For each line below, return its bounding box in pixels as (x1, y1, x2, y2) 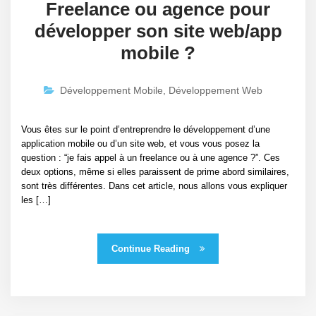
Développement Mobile (59, 85, 163, 97)
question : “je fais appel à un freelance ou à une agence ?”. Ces (21, 152, 280, 164)
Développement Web (168, 85, 262, 97)
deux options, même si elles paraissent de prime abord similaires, (21, 166, 289, 178)
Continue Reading (111, 243, 193, 255)
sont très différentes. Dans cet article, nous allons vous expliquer (21, 181, 287, 192)
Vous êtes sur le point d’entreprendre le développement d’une (21, 124, 270, 135)
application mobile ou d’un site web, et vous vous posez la (21, 138, 260, 150)
